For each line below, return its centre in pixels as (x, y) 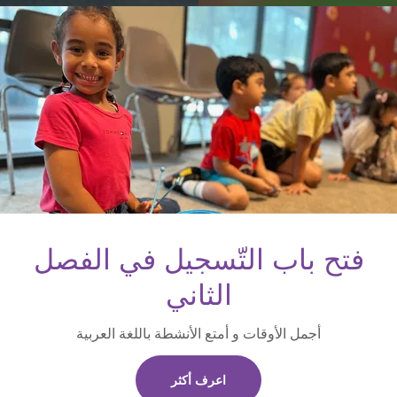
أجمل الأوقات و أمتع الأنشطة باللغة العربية (198, 334)
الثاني (198, 295)
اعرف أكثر (198, 380)
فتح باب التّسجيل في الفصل (198, 260)
